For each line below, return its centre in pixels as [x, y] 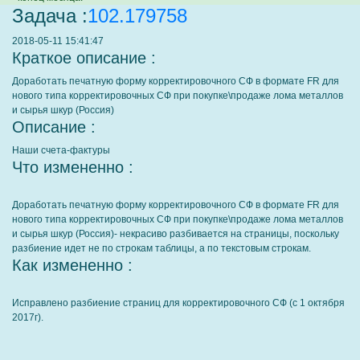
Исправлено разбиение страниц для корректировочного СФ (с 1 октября [178, 303]
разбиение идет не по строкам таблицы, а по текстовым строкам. [162, 248]
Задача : [50, 16]
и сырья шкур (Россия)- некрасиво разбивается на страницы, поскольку [176, 234]
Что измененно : [73, 167]
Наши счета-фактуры [61, 150]
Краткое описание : [84, 58]
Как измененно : [72, 265]
